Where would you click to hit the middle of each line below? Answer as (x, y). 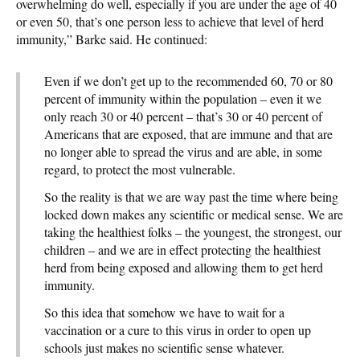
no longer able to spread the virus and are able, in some (183, 151)
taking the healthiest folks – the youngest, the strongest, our (193, 231)
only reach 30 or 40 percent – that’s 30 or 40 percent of (183, 116)
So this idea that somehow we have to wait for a (164, 312)
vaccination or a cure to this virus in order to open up (178, 329)
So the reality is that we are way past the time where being (191, 196)
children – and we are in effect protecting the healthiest (182, 249)
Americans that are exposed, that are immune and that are (188, 133)
